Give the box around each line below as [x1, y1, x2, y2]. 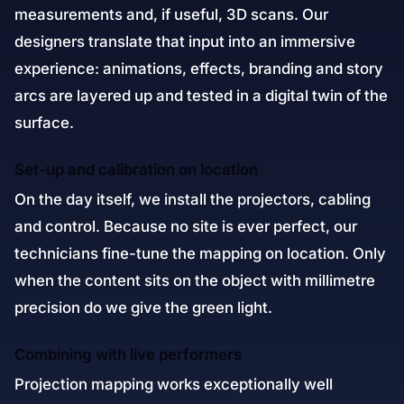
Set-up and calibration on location [14, 161, 258, 179]
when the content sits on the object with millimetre [14, 271, 375, 289]
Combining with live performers [14, 345, 242, 363]
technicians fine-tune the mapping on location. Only [14, 244, 386, 262]
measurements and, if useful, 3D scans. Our [14, 5, 328, 23]
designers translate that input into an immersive [14, 32, 355, 50]
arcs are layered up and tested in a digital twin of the [14, 87, 388, 105]
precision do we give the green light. [14, 298, 272, 317]
